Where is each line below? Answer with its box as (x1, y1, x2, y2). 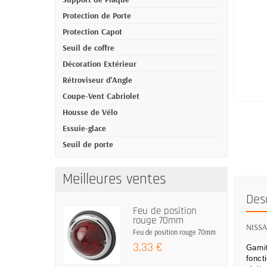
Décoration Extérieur (63, 58, 136, 69)
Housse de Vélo (63, 107, 117, 117)
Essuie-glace (63, 123, 106, 133)
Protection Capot (63, 26, 122, 37)
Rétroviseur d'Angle (63, 74, 132, 85)
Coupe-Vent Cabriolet (63, 91, 139, 101)
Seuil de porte (63, 139, 113, 150)
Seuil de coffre (63, 42, 114, 53)
